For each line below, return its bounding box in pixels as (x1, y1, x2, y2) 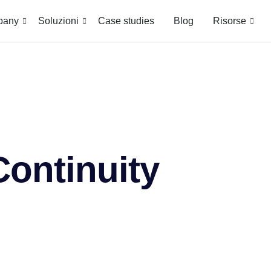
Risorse (213, 16, 247, 26)
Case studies (98, 16, 155, 26)
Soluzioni (38, 16, 79, 26)
